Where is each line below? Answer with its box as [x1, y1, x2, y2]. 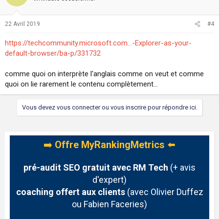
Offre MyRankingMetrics [55, 139, 165, 151]
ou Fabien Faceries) [72, 199, 147, 209]
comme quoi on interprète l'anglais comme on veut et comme [5, 69, 204, 78]
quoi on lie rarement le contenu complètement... [5, 80, 158, 88]
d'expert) [92, 175, 127, 185]
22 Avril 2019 [5, 21, 40, 27]
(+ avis [168, 162, 196, 173]
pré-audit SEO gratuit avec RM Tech [23, 162, 168, 173]
